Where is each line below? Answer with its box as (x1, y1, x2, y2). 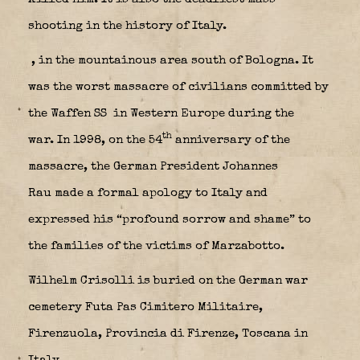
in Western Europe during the (110, 107, 294, 120)
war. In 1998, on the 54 (28, 133, 162, 146)
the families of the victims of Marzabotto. (28, 239, 284, 252)
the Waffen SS (28, 107, 110, 120)
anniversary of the (172, 133, 290, 146)
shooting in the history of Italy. (28, 19, 227, 32)
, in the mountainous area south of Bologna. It (31, 54, 313, 67)
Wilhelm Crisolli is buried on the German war (28, 274, 308, 287)
